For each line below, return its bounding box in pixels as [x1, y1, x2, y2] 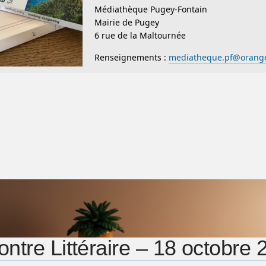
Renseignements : [94, 52, 169, 64]
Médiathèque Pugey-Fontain [94, 4, 207, 15]
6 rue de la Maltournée [94, 30, 186, 42]
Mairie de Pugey [94, 17, 159, 28]
